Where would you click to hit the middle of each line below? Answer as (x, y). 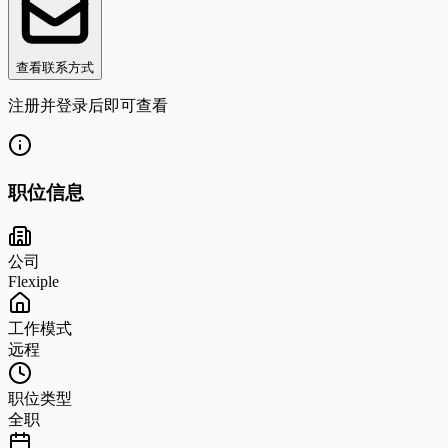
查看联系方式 (55, 67)
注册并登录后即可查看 (88, 105)
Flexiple (33, 282)
